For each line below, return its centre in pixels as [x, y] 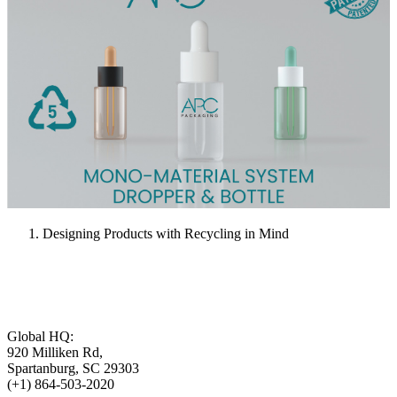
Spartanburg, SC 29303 [73, 368]
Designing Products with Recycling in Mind [166, 233]
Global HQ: [40, 336]
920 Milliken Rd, [55, 352]
